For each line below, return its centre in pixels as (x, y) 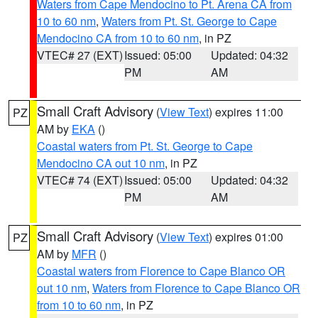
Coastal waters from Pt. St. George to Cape (145, 146)
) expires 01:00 (246, 237)
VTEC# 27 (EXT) (80, 55)
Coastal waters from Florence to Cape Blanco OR (161, 271)
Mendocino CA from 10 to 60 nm (118, 38)
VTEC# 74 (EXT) (80, 180)
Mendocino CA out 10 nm (101, 163)
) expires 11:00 (246, 112)
